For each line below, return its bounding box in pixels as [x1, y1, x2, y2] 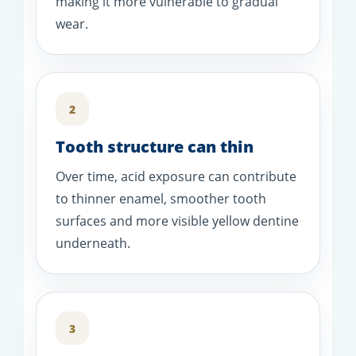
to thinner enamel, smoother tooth [56, 190, 266, 208]
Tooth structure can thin [56, 136, 253, 158]
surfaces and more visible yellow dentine [56, 212, 299, 230]
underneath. [56, 234, 130, 253]
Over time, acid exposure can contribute [56, 168, 296, 186]
